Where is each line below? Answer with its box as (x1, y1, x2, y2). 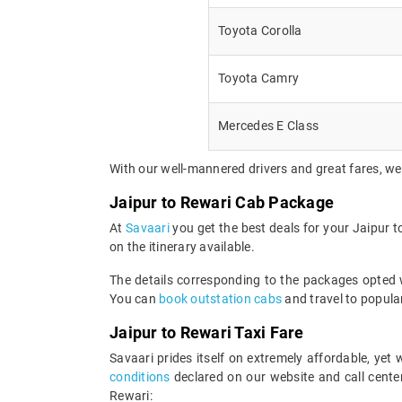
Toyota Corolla (218, 22, 302, 38)
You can (109, 291, 159, 306)
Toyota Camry (218, 70, 299, 85)
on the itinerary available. (109, 239, 255, 254)
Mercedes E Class (218, 118, 319, 133)
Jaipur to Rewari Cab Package (109, 192, 334, 212)
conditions (109, 369, 170, 384)
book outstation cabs (159, 291, 282, 306)
